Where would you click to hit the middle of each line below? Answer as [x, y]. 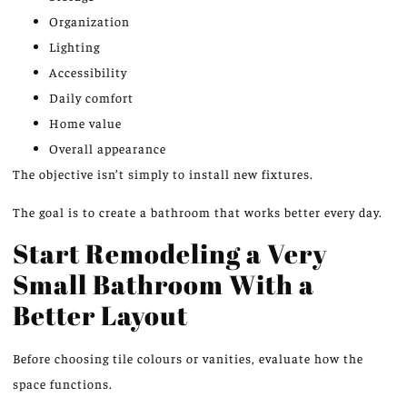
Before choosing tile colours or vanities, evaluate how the [188, 357]
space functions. [63, 383]
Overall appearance [108, 148]
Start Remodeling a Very [170, 253]
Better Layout [100, 314]
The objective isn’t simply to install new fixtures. [163, 173]
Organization [89, 20]
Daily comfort [91, 97]
